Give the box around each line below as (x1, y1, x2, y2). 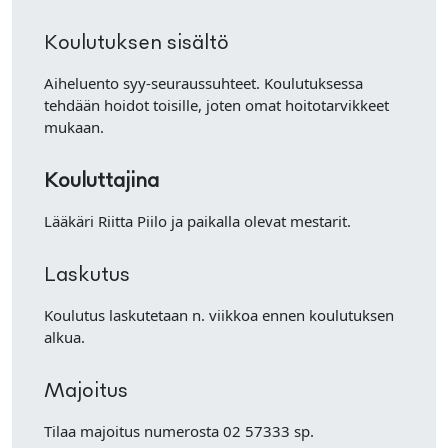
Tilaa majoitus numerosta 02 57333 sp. (44, 421, 314, 441)
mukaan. (44, 117, 104, 137)
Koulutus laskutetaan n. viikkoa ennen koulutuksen (44, 305, 394, 325)
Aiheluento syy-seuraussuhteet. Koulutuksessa (44, 73, 363, 93)
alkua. (44, 327, 85, 347)
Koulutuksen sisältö (44, 34, 229, 54)
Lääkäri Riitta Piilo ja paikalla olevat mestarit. (44, 211, 351, 231)
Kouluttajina (44, 172, 159, 192)
